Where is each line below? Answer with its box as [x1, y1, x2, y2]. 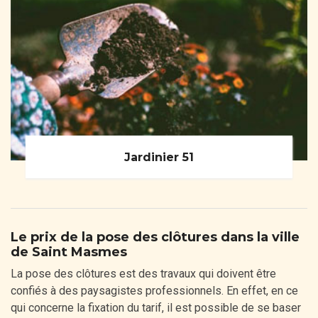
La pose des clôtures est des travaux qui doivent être [11, 267, 276, 281]
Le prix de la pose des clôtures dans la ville [11, 229, 300, 246]
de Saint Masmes [11, 244, 127, 261]
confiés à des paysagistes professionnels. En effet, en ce [11, 284, 298, 298]
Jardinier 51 [124, 150, 194, 164]
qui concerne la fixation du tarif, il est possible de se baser [11, 301, 301, 315]
